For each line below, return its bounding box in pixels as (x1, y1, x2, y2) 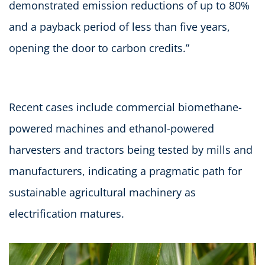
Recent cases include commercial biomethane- (9, 99, 242, 114)
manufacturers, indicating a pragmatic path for (9, 163, 242, 178)
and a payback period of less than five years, (9, 19, 230, 34)
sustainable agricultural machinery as (9, 185, 196, 199)
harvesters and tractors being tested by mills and (9, 142, 253, 157)
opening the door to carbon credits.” (9, 40, 189, 55)
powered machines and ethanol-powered (9, 121, 214, 135)
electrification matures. (9, 206, 124, 221)
